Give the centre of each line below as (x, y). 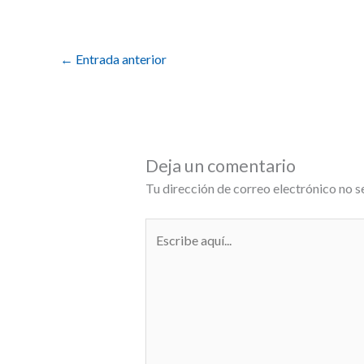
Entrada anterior (120, 59)
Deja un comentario (220, 166)
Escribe (165, 229)
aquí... (160, 251)
